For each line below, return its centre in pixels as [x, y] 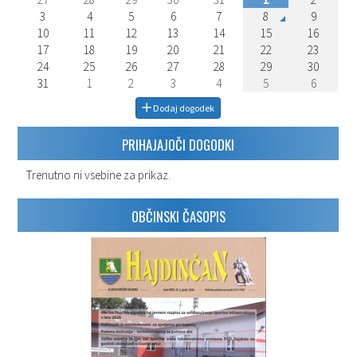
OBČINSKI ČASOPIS [178, 217]
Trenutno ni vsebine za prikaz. [98, 175]
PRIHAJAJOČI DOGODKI [178, 145]
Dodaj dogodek [184, 108]
